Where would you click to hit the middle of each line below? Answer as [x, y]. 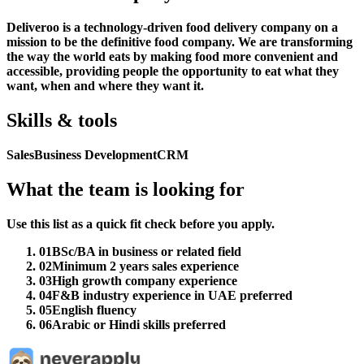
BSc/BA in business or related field [147, 251]
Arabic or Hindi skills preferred [139, 324]
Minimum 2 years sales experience [145, 266]
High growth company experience [145, 280]
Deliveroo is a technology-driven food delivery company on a [172, 28]
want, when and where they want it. [105, 86]
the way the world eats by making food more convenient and [172, 57]
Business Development [95, 154]
